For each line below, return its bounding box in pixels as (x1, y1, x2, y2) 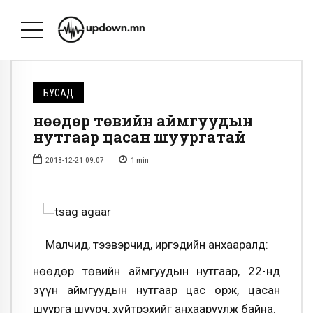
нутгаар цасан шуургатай (33, 126, 245, 147)
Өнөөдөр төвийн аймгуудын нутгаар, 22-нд (33, 263, 280, 278)
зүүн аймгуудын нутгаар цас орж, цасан (33, 282, 280, 297)
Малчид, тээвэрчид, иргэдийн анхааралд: (45, 237, 268, 252)
